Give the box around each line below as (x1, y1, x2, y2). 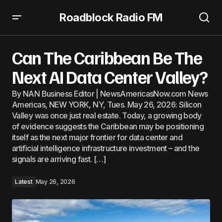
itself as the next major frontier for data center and (12, 132, 183, 142)
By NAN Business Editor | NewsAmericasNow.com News (12, 89, 208, 99)
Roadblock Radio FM (59, 11, 163, 24)
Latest (15, 178, 33, 185)
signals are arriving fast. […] (12, 154, 106, 164)
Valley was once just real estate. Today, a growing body (12, 111, 202, 120)
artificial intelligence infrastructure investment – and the (12, 143, 200, 153)
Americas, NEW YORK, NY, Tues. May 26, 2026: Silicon (12, 100, 202, 110)
